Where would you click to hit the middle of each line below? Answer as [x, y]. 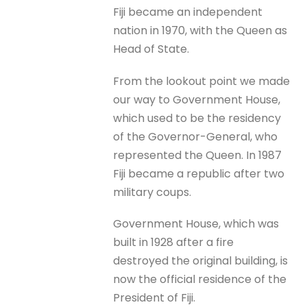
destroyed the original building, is [201, 260]
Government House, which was [196, 223]
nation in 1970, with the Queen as [200, 31]
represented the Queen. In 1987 [198, 155]
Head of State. [151, 49]
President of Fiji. [155, 297]
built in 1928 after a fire [174, 242]
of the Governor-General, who [196, 136]
